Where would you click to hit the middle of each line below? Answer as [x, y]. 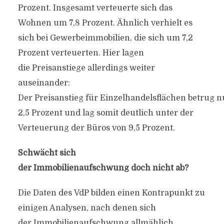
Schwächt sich [47, 153]
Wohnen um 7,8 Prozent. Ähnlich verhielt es [105, 23]
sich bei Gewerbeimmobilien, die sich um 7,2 [105, 38]
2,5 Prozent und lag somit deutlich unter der [105, 113]
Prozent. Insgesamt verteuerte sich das [95, 8]
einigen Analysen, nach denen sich [87, 208]
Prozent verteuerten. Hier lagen [81, 53]
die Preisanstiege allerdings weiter [86, 68]
